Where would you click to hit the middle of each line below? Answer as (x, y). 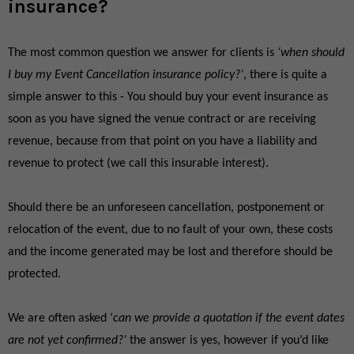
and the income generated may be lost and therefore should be (170, 252)
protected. (34, 274)
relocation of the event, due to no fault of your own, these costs (170, 230)
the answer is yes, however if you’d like (229, 341)
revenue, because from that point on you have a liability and (162, 141)
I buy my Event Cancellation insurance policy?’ (126, 75)
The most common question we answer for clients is (143, 53)
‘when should (311, 53)
